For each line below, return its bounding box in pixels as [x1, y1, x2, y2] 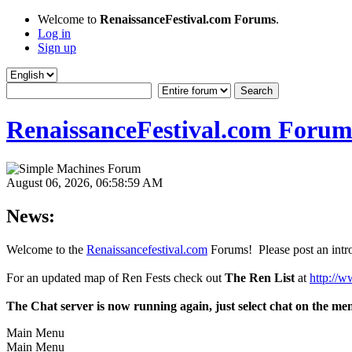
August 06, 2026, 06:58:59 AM [6, 175, 163, 189]
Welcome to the [6, 242, 86, 256]
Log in [38, 27, 71, 40]
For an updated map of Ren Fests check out [6, 270, 225, 284]
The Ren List [225, 270, 295, 284]
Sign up [38, 41, 76, 54]
